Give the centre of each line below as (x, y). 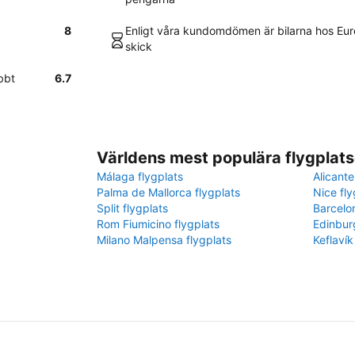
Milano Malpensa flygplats (164, 240)
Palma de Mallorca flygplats (168, 192)
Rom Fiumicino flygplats (158, 224)
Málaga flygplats (140, 176)
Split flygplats (132, 208)
